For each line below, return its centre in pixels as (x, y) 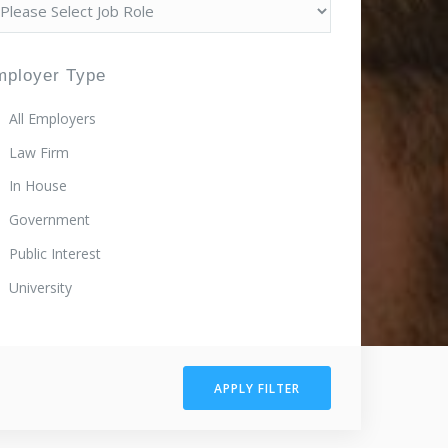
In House (38, 186)
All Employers (52, 118)
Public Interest (55, 253)
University (40, 287)
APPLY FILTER (257, 388)
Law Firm (39, 152)
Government (49, 219)
